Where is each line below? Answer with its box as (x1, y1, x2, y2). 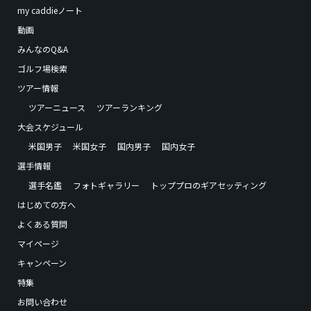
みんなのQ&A (17, 43, 68, 56)
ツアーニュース (28, 101, 85, 114)
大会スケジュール (17, 121, 83, 133)
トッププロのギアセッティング (151, 179, 267, 192)
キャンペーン (17, 257, 67, 269)
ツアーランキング (96, 101, 162, 114)
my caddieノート (17, 4, 83, 17)
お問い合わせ (17, 296, 67, 308)
